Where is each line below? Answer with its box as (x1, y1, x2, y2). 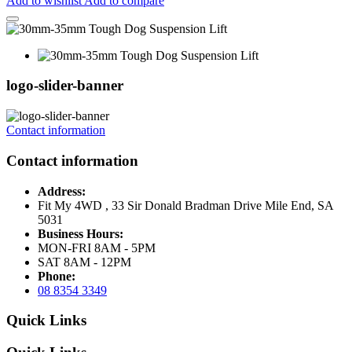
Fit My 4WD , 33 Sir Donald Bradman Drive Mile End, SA (38, 198, 333, 212)
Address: (38, 184, 86, 198)
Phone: (38, 269, 75, 283)
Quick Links (6, 312, 86, 329)
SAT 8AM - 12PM (38, 255, 131, 269)
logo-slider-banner (6, 77, 123, 94)
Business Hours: (38, 226, 123, 240)
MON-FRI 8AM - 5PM (38, 240, 156, 255)
